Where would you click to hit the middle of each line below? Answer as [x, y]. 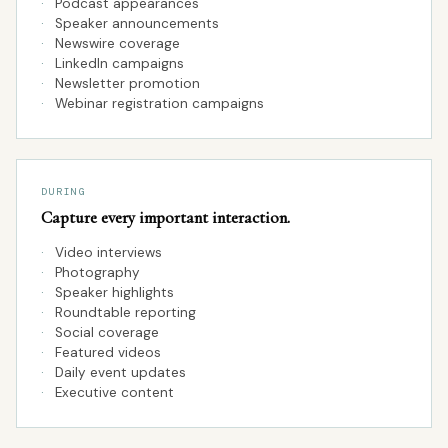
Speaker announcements [137, 23]
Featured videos [108, 352]
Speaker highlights [114, 292]
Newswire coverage [117, 43]
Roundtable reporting [125, 312]
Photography [97, 272]
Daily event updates [120, 372]
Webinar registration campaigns [159, 103]
